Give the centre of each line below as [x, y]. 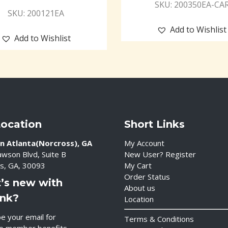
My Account [144, 143]
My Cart [138, 165]
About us [140, 188]
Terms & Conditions [159, 219]
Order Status [147, 177]
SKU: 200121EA [36, 13]
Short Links [154, 124]
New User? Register [160, 154]
